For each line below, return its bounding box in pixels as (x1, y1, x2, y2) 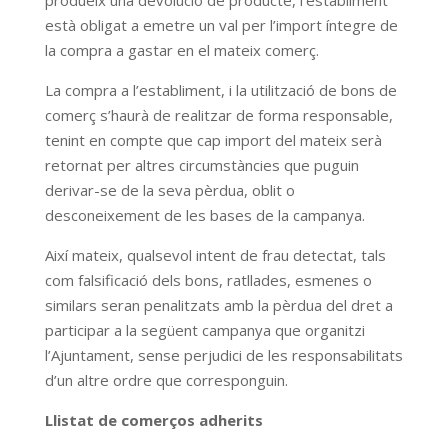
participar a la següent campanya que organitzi (44, 320, 365, 340)
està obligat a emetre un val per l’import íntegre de (44, 15, 398, 35)
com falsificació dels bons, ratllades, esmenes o (44, 270, 372, 290)
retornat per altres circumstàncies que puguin (44, 155, 359, 175)
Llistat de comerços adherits (44, 410, 263, 430)
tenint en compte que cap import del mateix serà (44, 130, 382, 150)
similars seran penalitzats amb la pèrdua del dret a (44, 295, 393, 315)
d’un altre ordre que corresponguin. (44, 370, 288, 390)
